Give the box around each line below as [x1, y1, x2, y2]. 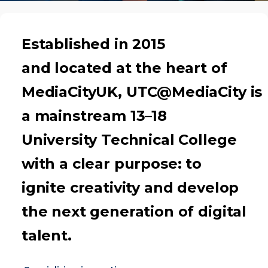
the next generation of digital [21, 203, 247, 220]
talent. [21, 227, 72, 244]
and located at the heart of [21, 59, 227, 77]
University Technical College [21, 131, 237, 148]
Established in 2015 [21, 35, 165, 53]
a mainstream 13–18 [21, 107, 167, 124]
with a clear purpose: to [21, 155, 202, 172]
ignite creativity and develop [21, 179, 239, 196]
